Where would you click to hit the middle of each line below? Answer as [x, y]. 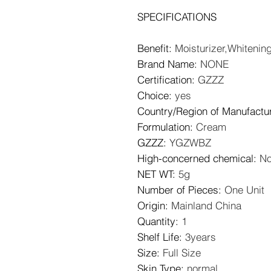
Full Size [182, 253]
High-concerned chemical [195, 158]
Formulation [164, 127]
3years [201, 237]
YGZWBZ [190, 142]
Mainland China [206, 205]
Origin [151, 205]
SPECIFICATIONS [177, 17]
